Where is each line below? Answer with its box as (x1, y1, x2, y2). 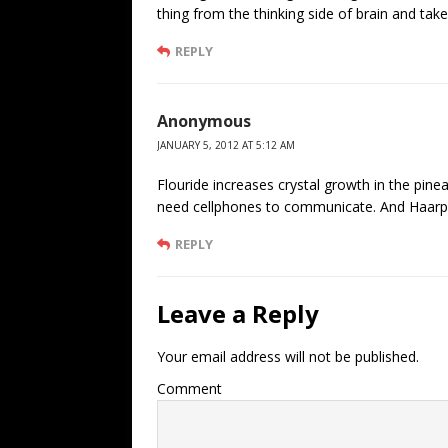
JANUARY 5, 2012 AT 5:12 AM (157, 138, 295, 153)
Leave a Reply (157, 297, 319, 331)
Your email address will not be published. (157, 347, 419, 367)
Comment (157, 379, 222, 399)
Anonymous (157, 110, 251, 133)
